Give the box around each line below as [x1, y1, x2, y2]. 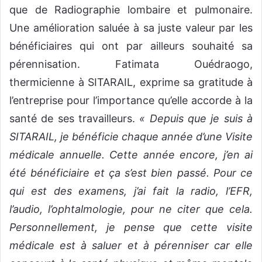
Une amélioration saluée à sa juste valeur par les [9, 21, 253, 34]
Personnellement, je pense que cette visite [9, 220, 253, 233]
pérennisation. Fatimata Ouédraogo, [9, 57, 253, 70]
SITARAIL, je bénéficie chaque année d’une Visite [9, 130, 253, 143]
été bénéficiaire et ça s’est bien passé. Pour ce [9, 166, 253, 179]
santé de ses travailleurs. [9, 112, 140, 125]
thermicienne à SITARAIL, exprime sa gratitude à [9, 75, 253, 88]
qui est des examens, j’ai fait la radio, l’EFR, [9, 184, 253, 197]
